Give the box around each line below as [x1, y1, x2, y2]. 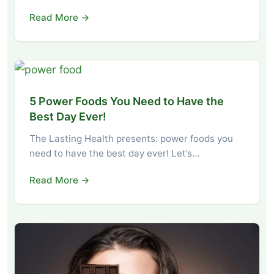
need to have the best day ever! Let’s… [29, 147, 199, 159]
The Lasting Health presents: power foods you [29, 132, 233, 144]
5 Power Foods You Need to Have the [29, 94, 224, 108]
